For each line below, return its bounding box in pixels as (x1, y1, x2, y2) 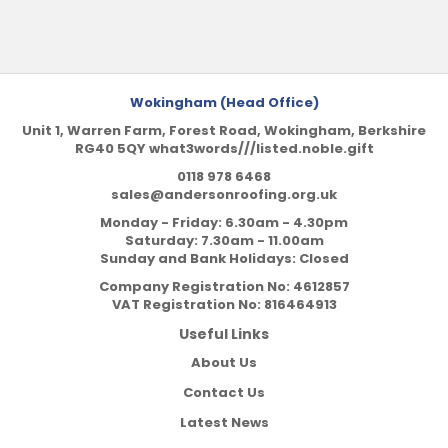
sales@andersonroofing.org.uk (111, 185, 337, 204)
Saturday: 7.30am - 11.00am (124, 231, 324, 250)
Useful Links (179, 324, 269, 344)
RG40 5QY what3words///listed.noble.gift (74, 139, 374, 158)
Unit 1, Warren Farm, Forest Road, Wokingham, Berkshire (22, 121, 426, 140)
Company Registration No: (98, 277, 290, 296)
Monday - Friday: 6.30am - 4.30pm (100, 213, 348, 232)
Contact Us (183, 383, 265, 402)
